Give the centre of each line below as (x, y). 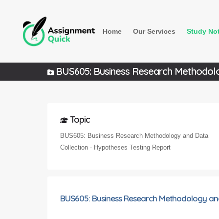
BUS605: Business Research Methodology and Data (134, 135)
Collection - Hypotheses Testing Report (115, 147)
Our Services (154, 31)
